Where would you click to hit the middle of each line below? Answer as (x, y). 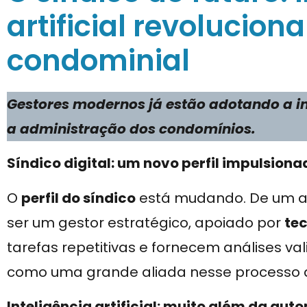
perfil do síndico (78, 198)
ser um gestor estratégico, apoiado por (146, 222)
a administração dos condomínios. (131, 129)
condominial (98, 61)
